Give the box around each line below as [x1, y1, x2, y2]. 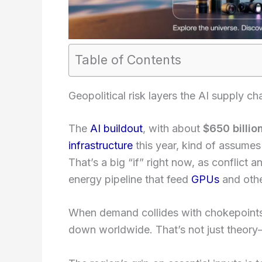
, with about [143, 122, 203, 135]
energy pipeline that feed [68, 173, 191, 185]
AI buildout [90, 122, 143, 135]
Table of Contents [75, 51, 181, 67]
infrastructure [68, 139, 133, 151]
